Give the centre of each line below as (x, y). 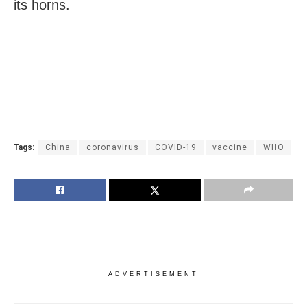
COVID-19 (176, 147)
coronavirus (113, 147)
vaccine (230, 147)
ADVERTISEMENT (153, 274)
